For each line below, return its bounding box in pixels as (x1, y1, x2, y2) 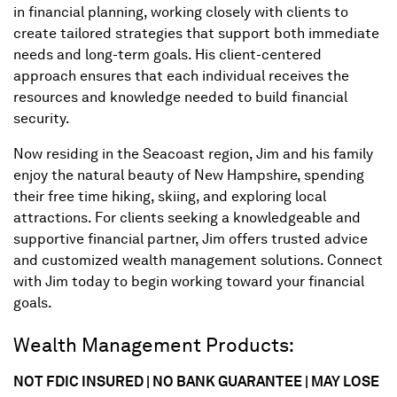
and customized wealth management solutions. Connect (13, 252, 383, 269)
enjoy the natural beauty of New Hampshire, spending (13, 167, 364, 184)
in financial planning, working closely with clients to (13, 4, 348, 21)
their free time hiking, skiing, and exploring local (13, 188, 326, 206)
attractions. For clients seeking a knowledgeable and (13, 209, 361, 227)
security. (13, 110, 70, 128)
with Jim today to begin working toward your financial (13, 273, 364, 291)
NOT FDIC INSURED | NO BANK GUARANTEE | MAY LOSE (13, 373, 379, 391)
